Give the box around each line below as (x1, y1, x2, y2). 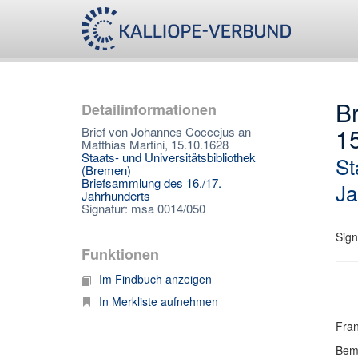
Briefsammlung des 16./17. (82, 174, 221, 191)
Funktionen (82, 244, 159, 265)
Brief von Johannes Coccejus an (82, 123, 251, 140)
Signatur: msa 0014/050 (82, 200, 205, 217)
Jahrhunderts (82, 187, 150, 204)
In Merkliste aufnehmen (99, 293, 218, 309)
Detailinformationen (82, 99, 217, 120)
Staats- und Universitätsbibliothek (82, 149, 256, 165)
